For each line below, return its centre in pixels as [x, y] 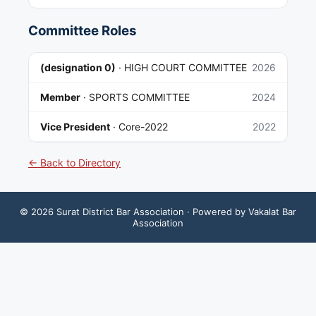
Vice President [75, 126]
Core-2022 [143, 126]
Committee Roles [83, 31]
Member [60, 97]
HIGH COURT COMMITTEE [186, 67]
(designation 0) [78, 67]
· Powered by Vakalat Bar [240, 211]
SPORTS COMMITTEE [139, 97]
